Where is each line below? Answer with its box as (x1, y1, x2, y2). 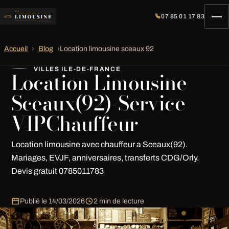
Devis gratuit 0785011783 (11, 167, 104, 175)
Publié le (19, 197, 49, 205)
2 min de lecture (93, 197, 144, 205)
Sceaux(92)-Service (11, 88, 186, 119)
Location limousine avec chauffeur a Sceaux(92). (11, 140, 188, 149)
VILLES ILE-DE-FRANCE (33, 65, 121, 73)
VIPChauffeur (11, 108, 138, 139)
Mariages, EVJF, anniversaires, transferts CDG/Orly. (11, 153, 199, 162)
